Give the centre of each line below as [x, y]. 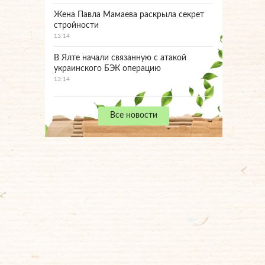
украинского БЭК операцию [107, 69]
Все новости [134, 115]
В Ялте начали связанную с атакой [120, 58]
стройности [76, 25]
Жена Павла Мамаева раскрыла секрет [129, 15]
